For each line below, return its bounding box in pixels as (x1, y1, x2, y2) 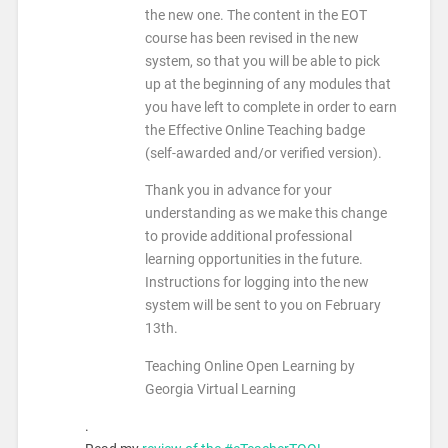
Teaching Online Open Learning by (144, 357, 355, 375)
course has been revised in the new (144, 29, 359, 47)
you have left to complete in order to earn (144, 98, 397, 116)
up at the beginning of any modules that (144, 75, 391, 93)
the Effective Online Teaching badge (144, 121, 365, 139)
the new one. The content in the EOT (144, 6, 367, 24)
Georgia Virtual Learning (144, 380, 296, 398)
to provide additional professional (144, 228, 352, 246)
